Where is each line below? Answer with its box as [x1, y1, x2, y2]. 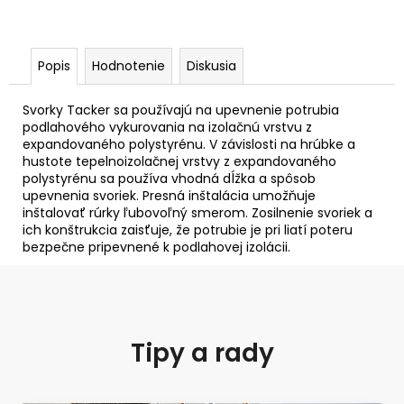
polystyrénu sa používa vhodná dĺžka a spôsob [23, 169, 316, 188]
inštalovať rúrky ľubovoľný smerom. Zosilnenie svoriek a [23, 203, 372, 222]
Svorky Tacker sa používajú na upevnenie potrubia [23, 100, 339, 119]
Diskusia [187, 56, 236, 75]
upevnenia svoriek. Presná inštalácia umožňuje [23, 186, 316, 205]
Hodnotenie [92, 56, 165, 75]
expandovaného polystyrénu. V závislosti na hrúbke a [23, 134, 355, 153]
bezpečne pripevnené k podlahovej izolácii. [23, 237, 290, 256]
